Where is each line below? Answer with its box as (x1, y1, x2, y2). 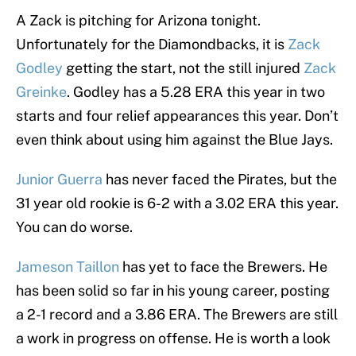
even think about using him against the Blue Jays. (16, 131, 333, 149)
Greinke (16, 83, 67, 101)
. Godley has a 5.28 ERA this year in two (67, 83, 325, 101)
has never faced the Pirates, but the (103, 171, 337, 188)
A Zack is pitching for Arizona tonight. (16, 12, 261, 29)
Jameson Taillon (16, 258, 119, 276)
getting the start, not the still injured (63, 60, 304, 77)
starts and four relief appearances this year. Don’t (16, 107, 339, 125)
